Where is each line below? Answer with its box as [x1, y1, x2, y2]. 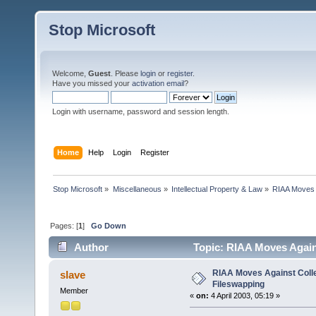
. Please [111, 69, 140, 78]
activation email [132, 79, 184, 87]
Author [74, 241, 109, 254]
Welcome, [52, 69, 88, 78]
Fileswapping [212, 279, 265, 290]
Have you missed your [52, 79, 132, 87]
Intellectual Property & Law [171, 184, 262, 193]
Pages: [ [50, 221, 79, 230]
